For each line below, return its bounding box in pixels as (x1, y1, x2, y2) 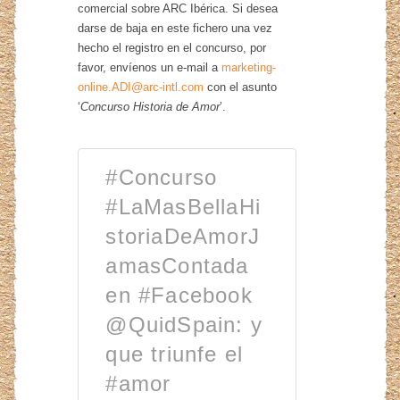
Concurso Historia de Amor (80, 99, 221, 113)
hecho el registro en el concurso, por (78, 40, 267, 54)
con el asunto (204, 79, 278, 94)
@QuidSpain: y (105, 312, 263, 337)
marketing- (221, 60, 277, 74)
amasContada (105, 253, 249, 278)
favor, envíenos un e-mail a (78, 60, 222, 74)
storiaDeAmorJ (105, 223, 261, 248)
